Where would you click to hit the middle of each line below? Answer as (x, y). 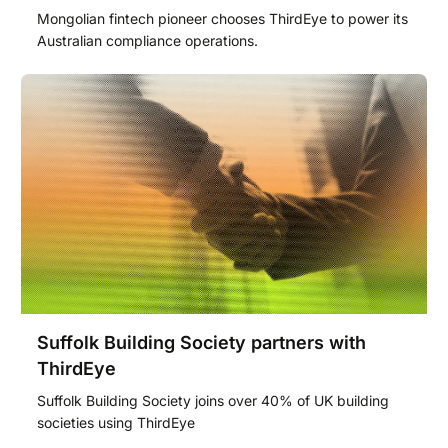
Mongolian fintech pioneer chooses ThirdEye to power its (222, 19)
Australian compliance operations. (147, 41)
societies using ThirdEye (116, 423)
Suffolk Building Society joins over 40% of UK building (213, 401)
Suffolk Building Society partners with (201, 343)
